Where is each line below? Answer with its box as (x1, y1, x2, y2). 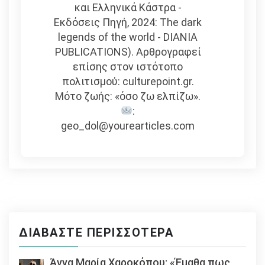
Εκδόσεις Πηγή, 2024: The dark (54, 16, 202, 29)
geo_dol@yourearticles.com (61, 119, 195, 132)
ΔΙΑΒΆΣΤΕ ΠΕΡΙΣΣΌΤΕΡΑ (19, 225, 173, 240)
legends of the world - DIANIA (58, 31, 198, 44)
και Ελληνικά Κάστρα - (74, 1, 182, 14)
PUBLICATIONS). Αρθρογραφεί (54, 46, 201, 59)
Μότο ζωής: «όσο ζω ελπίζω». (55, 90, 201, 103)
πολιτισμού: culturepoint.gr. (62, 75, 194, 88)
